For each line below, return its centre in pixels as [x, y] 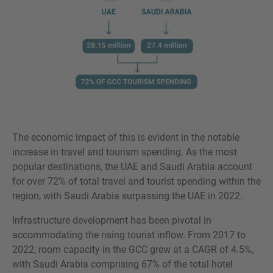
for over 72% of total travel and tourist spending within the [136, 181]
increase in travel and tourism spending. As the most [125, 152]
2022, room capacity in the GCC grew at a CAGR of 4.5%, [133, 249]
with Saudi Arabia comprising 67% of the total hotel [122, 264]
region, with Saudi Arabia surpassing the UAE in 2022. [127, 196]
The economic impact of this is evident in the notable [126, 137]
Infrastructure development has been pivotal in [112, 220]
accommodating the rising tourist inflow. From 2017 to [129, 235]
